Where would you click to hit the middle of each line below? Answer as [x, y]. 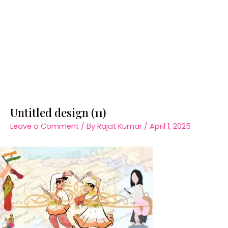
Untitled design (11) [58, 112]
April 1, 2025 [170, 126]
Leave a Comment [45, 126]
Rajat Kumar [121, 126]
